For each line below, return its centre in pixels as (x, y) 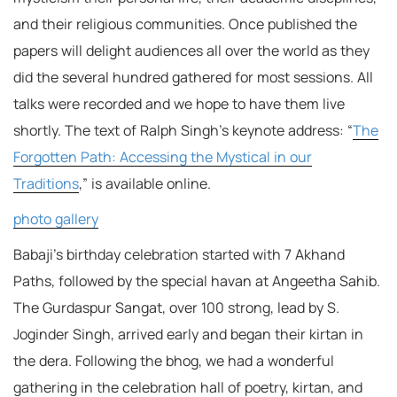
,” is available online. (145, 183)
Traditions (46, 183)
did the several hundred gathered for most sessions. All (193, 77)
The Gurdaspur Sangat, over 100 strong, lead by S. (176, 307)
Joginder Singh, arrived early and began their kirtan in (188, 334)
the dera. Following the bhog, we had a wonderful (174, 361)
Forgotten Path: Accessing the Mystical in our (163, 157)
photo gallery (56, 219)
